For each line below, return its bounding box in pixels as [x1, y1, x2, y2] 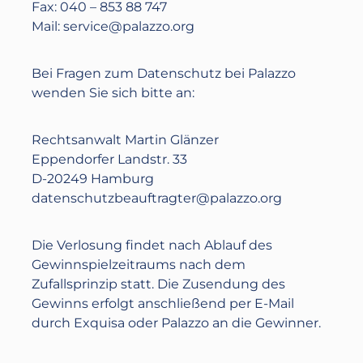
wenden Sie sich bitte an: [32, 85, 195, 100]
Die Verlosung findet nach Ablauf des [32, 237, 273, 253]
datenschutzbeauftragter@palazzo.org [32, 190, 283, 206]
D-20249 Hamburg [32, 171, 155, 186]
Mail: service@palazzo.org [32, 19, 195, 34]
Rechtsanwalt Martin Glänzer [32, 132, 220, 147]
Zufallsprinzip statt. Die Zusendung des [32, 276, 286, 292]
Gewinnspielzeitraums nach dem [32, 257, 246, 272]
